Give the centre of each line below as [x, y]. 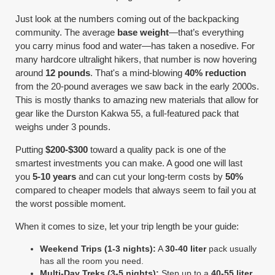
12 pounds [68, 73]
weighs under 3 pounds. [63, 127]
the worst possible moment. [71, 203]
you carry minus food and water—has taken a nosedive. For [135, 46]
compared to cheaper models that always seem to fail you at [136, 190]
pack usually [232, 249]
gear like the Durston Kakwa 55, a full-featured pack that [127, 113]
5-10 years [55, 176]
